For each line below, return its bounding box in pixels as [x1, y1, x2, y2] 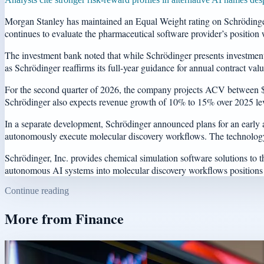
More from [5, 207, 75, 229]
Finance [75, 207, 124, 229]
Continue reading [5, 185, 69, 196]
